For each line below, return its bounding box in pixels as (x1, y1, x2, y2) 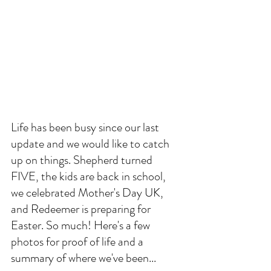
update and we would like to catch (11, 134, 172, 152)
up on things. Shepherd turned (11, 151, 155, 169)
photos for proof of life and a (11, 232, 146, 250)
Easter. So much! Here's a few (11, 216, 152, 234)
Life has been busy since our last (11, 118, 162, 136)
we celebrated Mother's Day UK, (11, 183, 166, 201)
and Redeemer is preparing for (11, 200, 153, 218)
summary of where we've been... (11, 249, 158, 267)
